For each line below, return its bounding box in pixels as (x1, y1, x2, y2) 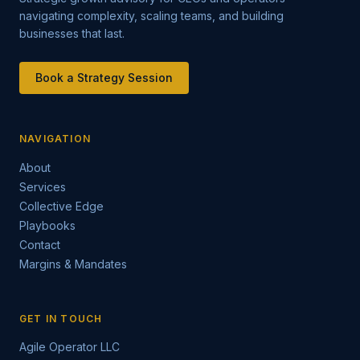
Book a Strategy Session (35, 71, 173, 84)
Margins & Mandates (19, 257, 127, 271)
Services (19, 180, 66, 194)
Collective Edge (19, 199, 104, 213)
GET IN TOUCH (19, 313, 103, 325)
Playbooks (19, 219, 76, 232)
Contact (19, 238, 60, 252)
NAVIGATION (19, 133, 91, 145)
